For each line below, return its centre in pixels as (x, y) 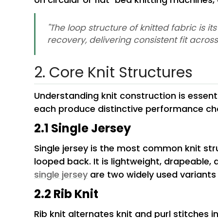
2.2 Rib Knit (66, 194)
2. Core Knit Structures (113, 73)
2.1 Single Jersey (82, 128)
